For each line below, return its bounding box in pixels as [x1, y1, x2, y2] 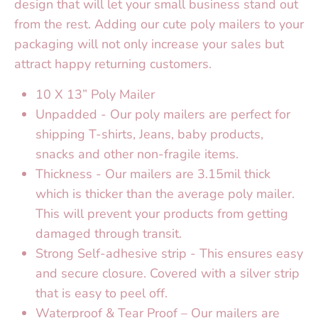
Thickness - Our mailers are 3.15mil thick [35, 165, 270, 182]
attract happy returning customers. [14, 55, 222, 72]
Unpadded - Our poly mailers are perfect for [35, 105, 290, 123]
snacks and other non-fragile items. [35, 145, 238, 163]
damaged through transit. [35, 224, 185, 242]
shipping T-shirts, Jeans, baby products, [35, 125, 263, 143]
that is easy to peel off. [35, 284, 171, 302]
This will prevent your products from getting [35, 204, 288, 222]
